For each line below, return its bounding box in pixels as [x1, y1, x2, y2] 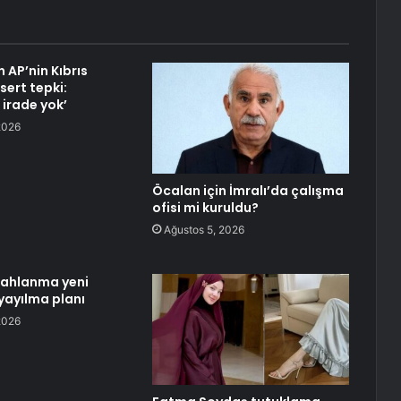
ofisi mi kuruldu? [151, 199, 259, 218]
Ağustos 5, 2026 [163, 223, 244, 237]
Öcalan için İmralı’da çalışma [151, 182, 344, 200]
